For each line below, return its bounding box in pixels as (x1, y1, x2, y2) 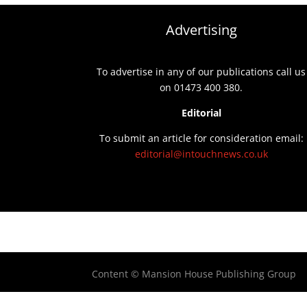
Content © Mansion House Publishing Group (92, 267, 297, 281)
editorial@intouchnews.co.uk (134, 147, 268, 161)
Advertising (165, 20, 237, 39)
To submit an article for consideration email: (99, 132, 304, 145)
